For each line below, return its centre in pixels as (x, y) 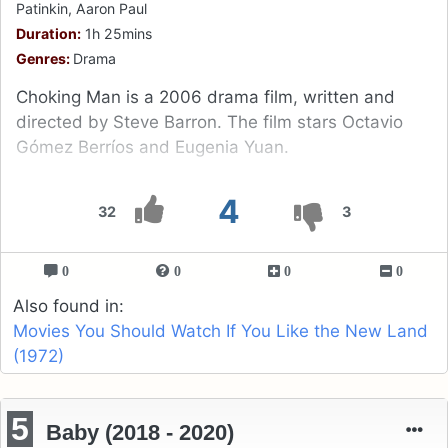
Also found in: (68, 305)
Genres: (44, 58)
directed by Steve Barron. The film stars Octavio (209, 121)
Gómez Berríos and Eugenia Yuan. (152, 146)
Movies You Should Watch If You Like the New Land (220, 330)
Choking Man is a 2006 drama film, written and (205, 96)
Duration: (48, 33)
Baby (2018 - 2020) (140, 432)
